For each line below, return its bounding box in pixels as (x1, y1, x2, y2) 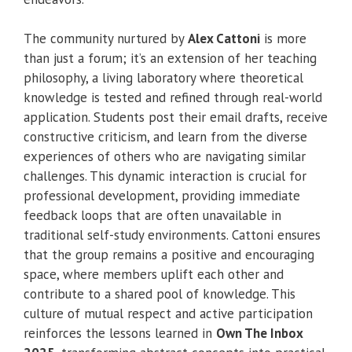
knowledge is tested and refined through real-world (24, 89, 322, 107)
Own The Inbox (216, 324, 302, 343)
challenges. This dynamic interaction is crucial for (24, 167, 306, 185)
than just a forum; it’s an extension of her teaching (24, 49, 317, 68)
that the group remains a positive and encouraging (24, 246, 314, 264)
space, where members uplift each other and (24, 266, 284, 284)
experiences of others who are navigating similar (24, 148, 306, 166)
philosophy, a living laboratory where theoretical (24, 69, 303, 87)
